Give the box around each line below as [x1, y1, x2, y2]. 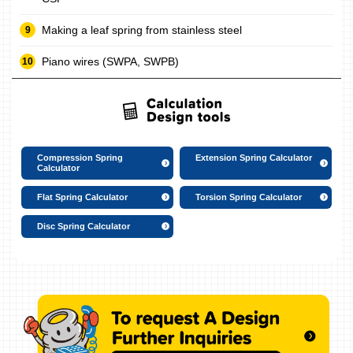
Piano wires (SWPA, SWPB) [42, 54, 179, 68]
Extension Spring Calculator [195, 152, 312, 162]
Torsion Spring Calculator [195, 191, 302, 202]
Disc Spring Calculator [37, 221, 130, 231]
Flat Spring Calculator [37, 191, 128, 202]
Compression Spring [37, 152, 123, 162]
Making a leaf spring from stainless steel [42, 23, 242, 36]
